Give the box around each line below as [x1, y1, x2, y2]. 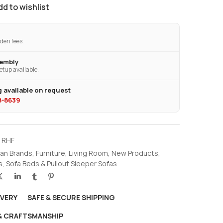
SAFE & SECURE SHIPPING [27, 192, 115, 202]
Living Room [69, 148, 108, 158]
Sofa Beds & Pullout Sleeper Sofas [6, 158, 117, 168]
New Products [111, 148, 158, 158]
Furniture [36, 148, 65, 158]
